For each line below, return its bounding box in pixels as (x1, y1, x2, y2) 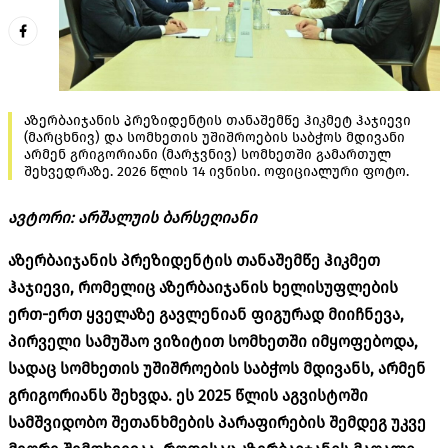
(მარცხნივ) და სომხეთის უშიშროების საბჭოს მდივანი (24, 128, 405, 146)
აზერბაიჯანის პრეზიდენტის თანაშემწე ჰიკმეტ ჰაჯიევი (24, 111, 411, 129)
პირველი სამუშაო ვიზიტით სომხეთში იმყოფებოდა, (8, 331, 418, 351)
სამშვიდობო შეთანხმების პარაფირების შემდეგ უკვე (8, 412, 426, 432)
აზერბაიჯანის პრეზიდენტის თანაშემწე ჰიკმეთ (8, 250, 380, 270)
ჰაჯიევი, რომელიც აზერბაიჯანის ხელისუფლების (8, 277, 398, 297)
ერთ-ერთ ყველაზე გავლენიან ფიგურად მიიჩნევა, (8, 304, 404, 324)
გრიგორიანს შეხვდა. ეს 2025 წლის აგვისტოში (8, 385, 368, 405)
